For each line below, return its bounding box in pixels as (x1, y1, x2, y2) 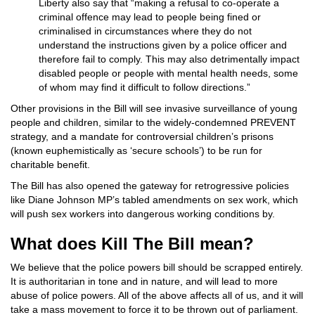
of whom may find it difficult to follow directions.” (39, 82, 250, 93)
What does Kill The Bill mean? (11, 234, 254, 253)
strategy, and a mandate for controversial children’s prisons (11, 131, 274, 142)
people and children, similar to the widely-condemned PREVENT (11, 117, 296, 128)
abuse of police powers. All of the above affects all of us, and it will (11, 290, 303, 301)
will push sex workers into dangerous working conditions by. (11, 208, 275, 219)
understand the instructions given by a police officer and (39, 39, 287, 51)
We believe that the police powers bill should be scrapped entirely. (11, 262, 303, 273)
